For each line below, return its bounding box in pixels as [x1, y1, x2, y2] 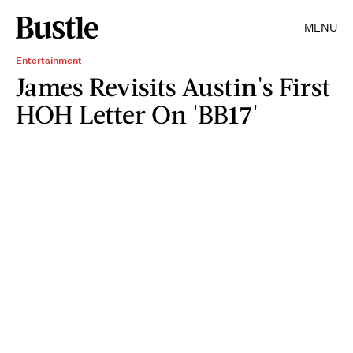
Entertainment [16, 54, 82, 67]
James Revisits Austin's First [16, 71, 331, 102]
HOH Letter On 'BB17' [16, 98, 258, 129]
